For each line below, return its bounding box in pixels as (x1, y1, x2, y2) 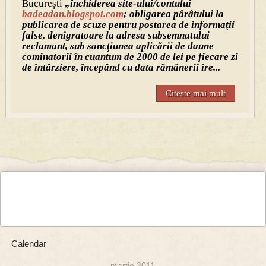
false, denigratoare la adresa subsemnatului (21, 30, 210, 42)
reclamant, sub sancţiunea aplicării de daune (21, 40, 214, 52)
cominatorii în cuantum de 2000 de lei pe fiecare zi (21, 51, 238, 63)
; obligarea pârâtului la (123, 8, 224, 20)
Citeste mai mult (166, 88, 226, 99)
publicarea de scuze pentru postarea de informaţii (21, 19, 235, 31)
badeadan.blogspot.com (21, 8, 123, 20)
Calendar (11, 239, 46, 249)
